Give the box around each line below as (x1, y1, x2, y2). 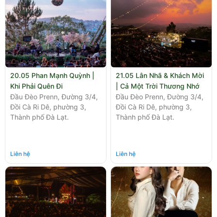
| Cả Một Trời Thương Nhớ (116, 82, 200, 90)
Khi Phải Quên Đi (10, 82, 62, 90)
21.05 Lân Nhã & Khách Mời (116, 71, 204, 79)
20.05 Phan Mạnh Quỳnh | (10, 71, 94, 79)
